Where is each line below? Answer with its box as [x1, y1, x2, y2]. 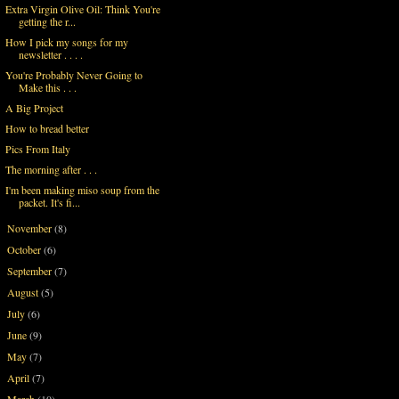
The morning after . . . [4, 161, 97, 176]
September [7, 263, 55, 278]
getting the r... [18, 13, 76, 28]
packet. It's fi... [18, 194, 80, 209]
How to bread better [4, 120, 89, 135]
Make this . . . [18, 79, 77, 94]
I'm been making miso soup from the [4, 182, 159, 197]
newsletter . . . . [18, 46, 83, 61]
